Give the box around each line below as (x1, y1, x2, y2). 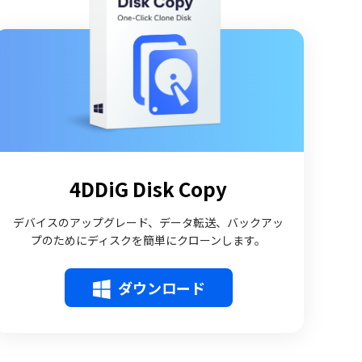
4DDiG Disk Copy (69, 175, 228, 203)
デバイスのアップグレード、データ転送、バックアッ (13, 214, 284, 230)
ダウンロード (117, 277, 205, 298)
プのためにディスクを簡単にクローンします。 (31, 232, 267, 248)
